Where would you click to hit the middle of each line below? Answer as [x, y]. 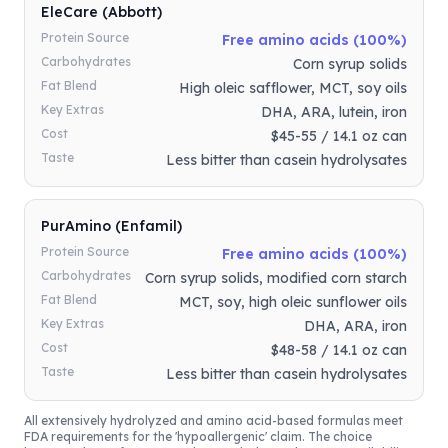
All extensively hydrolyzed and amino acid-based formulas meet [213, 420]
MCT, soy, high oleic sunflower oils [293, 302]
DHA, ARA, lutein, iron [334, 112]
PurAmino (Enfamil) [111, 226]
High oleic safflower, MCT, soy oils [293, 88]
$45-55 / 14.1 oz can [339, 136]
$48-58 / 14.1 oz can [339, 350]
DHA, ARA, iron [355, 326]
